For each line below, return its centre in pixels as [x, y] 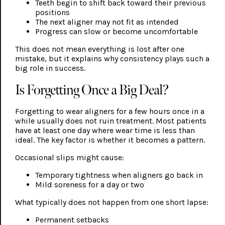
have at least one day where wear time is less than [105, 131]
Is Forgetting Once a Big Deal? [92, 90]
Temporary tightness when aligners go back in [119, 175]
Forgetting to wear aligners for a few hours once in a [109, 111]
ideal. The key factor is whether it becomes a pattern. [110, 140]
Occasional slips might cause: [69, 158]
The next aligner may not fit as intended [107, 22]
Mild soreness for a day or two [89, 185]
